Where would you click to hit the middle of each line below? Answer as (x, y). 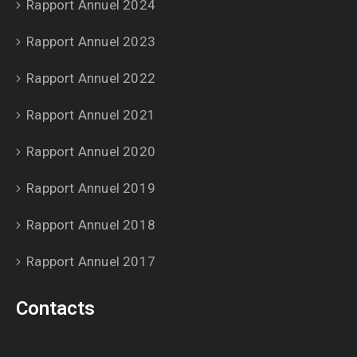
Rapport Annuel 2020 (91, 152)
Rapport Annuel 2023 (91, 42)
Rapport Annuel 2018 (91, 225)
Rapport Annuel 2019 (91, 188)
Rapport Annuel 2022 (91, 78)
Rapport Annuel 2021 (91, 115)
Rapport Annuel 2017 (91, 262)
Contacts (55, 309)
